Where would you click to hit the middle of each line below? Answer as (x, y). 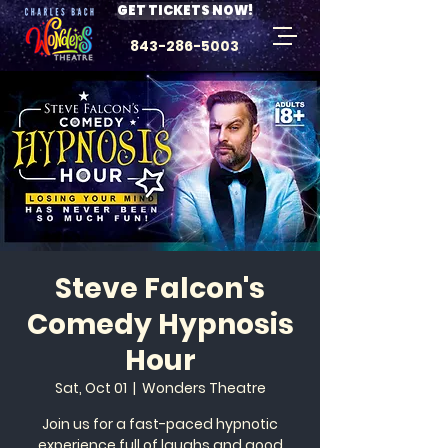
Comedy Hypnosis (160, 324)
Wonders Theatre (203, 388)
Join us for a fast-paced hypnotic (160, 424)
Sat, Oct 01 (90, 388)
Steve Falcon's (160, 288)
